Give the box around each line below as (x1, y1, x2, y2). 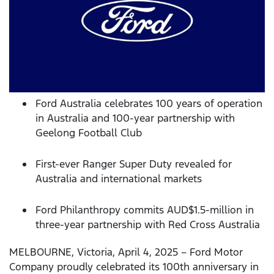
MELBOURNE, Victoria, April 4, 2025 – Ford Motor (9, 245, 243, 259)
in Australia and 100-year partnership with (35, 111, 235, 125)
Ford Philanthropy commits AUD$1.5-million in (35, 202, 254, 217)
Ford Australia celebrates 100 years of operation (35, 96, 262, 110)
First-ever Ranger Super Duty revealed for (35, 157, 232, 171)
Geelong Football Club (35, 125, 142, 139)
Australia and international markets (35, 171, 205, 185)
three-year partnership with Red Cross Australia (35, 217, 260, 231)
